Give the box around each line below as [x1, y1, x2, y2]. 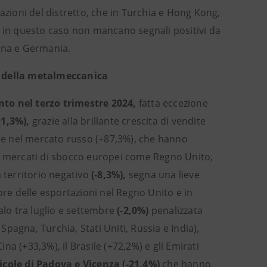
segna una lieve [128, 168, 200, 181]
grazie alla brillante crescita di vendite [32, 114, 206, 128]
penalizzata [148, 204, 203, 217]
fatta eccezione [138, 97, 208, 110]
